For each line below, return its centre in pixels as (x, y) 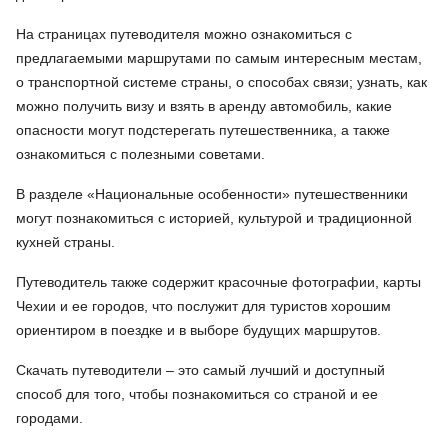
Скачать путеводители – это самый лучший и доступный (200, 370)
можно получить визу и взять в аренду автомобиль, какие (204, 106)
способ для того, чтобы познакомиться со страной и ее (197, 394)
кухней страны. (65, 242)
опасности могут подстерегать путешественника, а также (203, 130)
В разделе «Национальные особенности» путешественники (212, 194)
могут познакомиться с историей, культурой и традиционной (214, 218)
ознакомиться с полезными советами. (140, 154)
